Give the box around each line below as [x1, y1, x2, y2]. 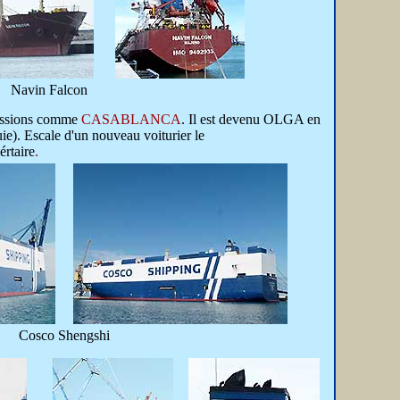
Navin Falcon [10, 82, 87, 97]
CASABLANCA [81, 112, 181, 127]
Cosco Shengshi [18, 328, 110, 343]
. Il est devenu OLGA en [181, 112, 321, 127]
